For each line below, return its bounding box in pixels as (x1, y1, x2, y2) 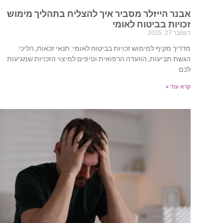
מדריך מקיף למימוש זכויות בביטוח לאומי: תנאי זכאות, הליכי (18, 44, 191, 53)
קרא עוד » (166, 83, 191, 91)
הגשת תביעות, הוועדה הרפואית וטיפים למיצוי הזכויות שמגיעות (7, 55, 191, 63)
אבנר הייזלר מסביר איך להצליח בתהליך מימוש (7, 8, 191, 19)
